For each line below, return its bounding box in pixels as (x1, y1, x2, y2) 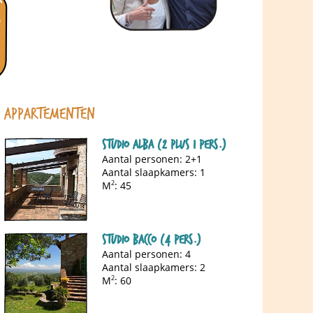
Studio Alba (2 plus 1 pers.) (102, 137, 226, 152)
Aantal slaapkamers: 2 (102, 260, 205, 274)
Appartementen (4, 104, 95, 124)
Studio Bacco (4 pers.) (102, 232, 201, 247)
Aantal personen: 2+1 (102, 152, 202, 166)
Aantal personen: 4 (102, 247, 191, 261)
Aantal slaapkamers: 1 (102, 165, 205, 179)
